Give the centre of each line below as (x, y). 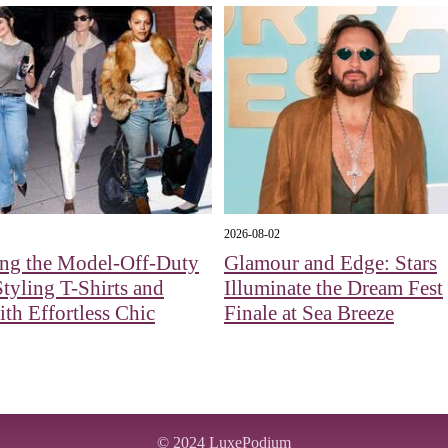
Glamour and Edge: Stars (330, 263)
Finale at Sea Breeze (308, 313)
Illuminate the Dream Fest (333, 288)
